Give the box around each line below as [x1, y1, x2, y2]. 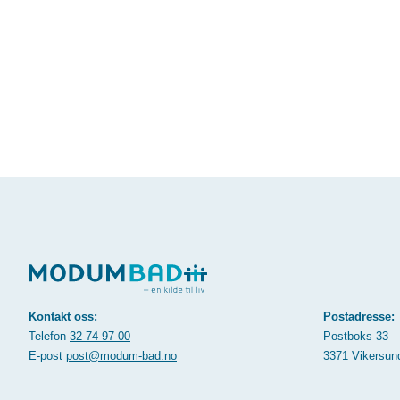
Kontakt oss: [29, 309, 97, 323]
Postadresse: [323, 309, 395, 323]
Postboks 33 [323, 329, 388, 343]
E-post [29, 348, 66, 362]
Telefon [29, 329, 70, 343]
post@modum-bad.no [66, 348, 177, 362]
